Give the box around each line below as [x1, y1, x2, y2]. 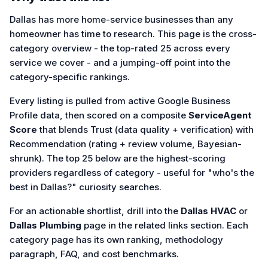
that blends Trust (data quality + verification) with [37, 123, 254, 135]
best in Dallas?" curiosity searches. [10, 181, 162, 193]
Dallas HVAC [181, 205, 236, 217]
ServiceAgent [188, 109, 251, 121]
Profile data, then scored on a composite [10, 109, 188, 121]
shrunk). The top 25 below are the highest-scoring [10, 152, 226, 164]
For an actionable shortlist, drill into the [10, 205, 181, 217]
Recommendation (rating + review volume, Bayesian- [10, 138, 242, 150]
